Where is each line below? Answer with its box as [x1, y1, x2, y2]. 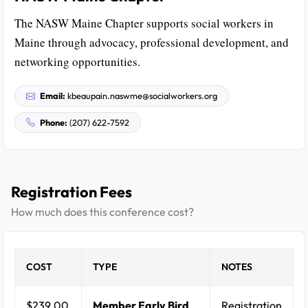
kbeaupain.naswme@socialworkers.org [65, 89, 217, 101]
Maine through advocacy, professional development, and [14, 34, 289, 50]
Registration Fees [11, 182, 132, 202]
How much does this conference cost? [11, 205, 194, 219]
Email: [40, 89, 65, 101]
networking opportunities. [14, 53, 140, 69]
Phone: [40, 116, 67, 128]
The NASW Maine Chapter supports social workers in [14, 14, 274, 31]
